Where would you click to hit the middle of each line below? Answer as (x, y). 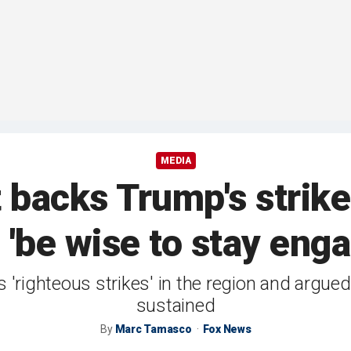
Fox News (227, 329)
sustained (175, 306)
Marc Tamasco (153, 329)
